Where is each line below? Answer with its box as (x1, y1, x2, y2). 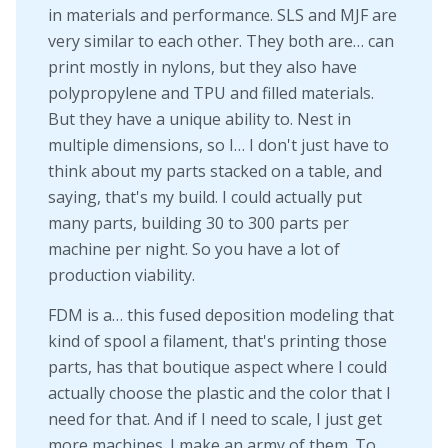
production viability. (48, 264, 195, 287)
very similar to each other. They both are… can (48, 30, 394, 53)
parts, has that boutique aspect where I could (48, 355, 387, 378)
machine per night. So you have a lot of (48, 238, 340, 261)
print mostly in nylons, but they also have (48, 56, 357, 79)
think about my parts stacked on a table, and (48, 160, 382, 183)
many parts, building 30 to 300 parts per (48, 212, 349, 235)
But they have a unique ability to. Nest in (48, 108, 351, 131)
